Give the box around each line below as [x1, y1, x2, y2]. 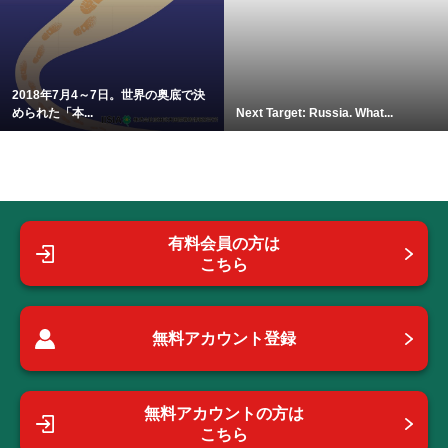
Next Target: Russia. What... [236, 106, 393, 121]
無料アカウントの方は [144, 404, 304, 422]
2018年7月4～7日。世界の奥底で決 [12, 88, 205, 103]
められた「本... [12, 106, 93, 121]
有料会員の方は [168, 234, 280, 252]
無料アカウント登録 [152, 330, 296, 348]
